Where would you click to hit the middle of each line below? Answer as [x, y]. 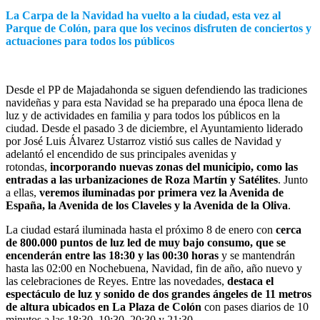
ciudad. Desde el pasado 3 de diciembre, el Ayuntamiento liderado [154, 128]
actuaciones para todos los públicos [90, 41]
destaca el [250, 281]
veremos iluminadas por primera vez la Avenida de [161, 192]
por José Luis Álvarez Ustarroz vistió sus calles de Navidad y [144, 141]
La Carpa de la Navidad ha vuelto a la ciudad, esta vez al [143, 15]
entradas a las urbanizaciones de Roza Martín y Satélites [142, 179]
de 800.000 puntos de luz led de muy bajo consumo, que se [146, 242]
